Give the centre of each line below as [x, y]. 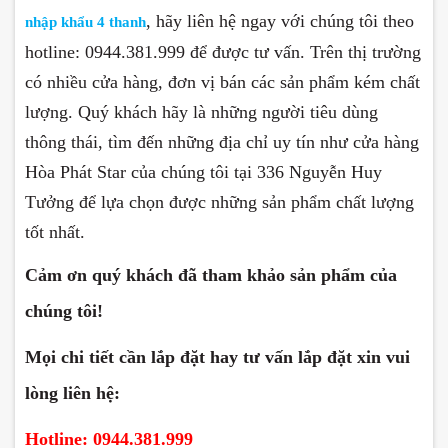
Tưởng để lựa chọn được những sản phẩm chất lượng [219, 201]
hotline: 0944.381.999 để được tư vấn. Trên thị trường [223, 51]
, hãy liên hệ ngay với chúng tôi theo [280, 20]
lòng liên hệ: [72, 392]
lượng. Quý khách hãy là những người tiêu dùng [201, 111]
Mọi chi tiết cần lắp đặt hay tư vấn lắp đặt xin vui [217, 356]
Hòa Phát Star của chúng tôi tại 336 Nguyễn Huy [203, 171]
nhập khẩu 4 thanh [85, 21]
